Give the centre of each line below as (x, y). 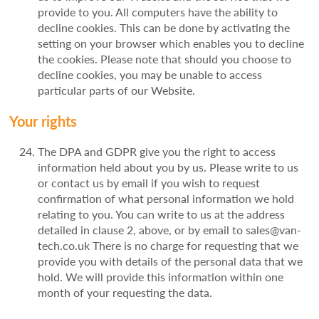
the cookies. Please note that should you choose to (165, 59)
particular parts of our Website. (117, 90)
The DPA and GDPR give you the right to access (157, 152)
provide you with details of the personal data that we (171, 261)
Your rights (43, 121)
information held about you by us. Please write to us (168, 167)
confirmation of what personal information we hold (166, 199)
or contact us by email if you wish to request (149, 183)
